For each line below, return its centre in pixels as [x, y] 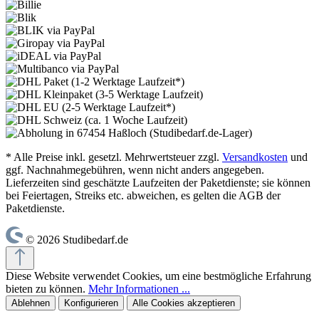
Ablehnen [31, 303]
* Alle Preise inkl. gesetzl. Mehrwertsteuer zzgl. [114, 157]
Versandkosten [255, 157]
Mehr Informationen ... [139, 288]
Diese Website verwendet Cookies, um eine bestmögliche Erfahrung [158, 276]
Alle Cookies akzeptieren [184, 303]
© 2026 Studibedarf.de [77, 239]
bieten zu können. [47, 288]
